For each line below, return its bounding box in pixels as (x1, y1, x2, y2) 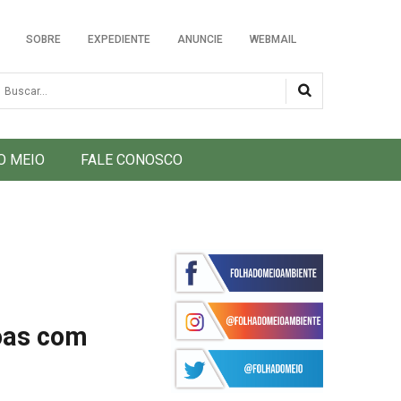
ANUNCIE (177, 33, 223, 46)
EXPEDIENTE (88, 33, 150, 46)
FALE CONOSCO (81, 151, 183, 168)
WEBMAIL (250, 33, 296, 46)
